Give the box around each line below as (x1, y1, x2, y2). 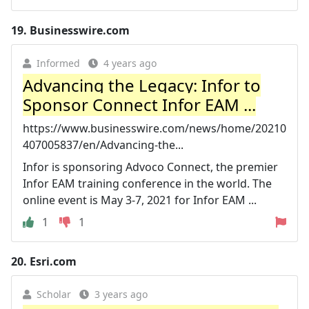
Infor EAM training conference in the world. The (23, 175, 272, 191)
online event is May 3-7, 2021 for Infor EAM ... (23, 192, 257, 208)
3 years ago (94, 287, 148, 301)
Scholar (37, 287, 71, 301)
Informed (37, 56, 80, 70)
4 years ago (103, 56, 157, 70)
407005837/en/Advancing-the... (23, 137, 183, 152)
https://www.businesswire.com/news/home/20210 (23, 120, 286, 136)
